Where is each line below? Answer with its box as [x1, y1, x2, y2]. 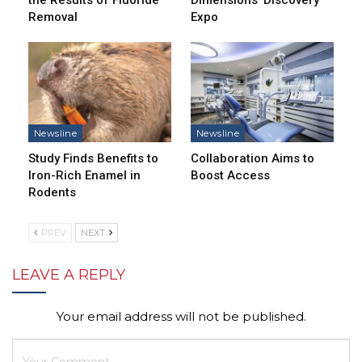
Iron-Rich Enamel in [28, 167, 141, 183]
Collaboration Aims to [191, 150, 314, 166]
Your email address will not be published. [56, 308, 306, 324]
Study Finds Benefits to [28, 150, 158, 166]
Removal [28, 9, 78, 24]
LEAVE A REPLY [12, 265, 125, 284]
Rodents [28, 184, 76, 200]
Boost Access [191, 167, 270, 183]
